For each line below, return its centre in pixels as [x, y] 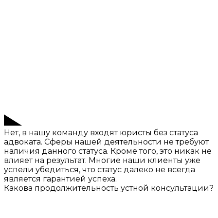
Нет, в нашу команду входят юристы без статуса [101, 133]
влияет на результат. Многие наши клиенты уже [102, 161]
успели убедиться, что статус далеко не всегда [100, 170]
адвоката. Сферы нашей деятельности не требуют [106, 142]
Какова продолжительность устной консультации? [109, 188]
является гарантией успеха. [60, 179]
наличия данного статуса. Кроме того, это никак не [108, 151]
